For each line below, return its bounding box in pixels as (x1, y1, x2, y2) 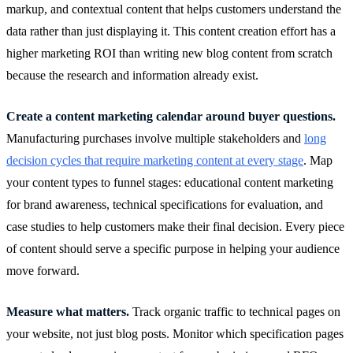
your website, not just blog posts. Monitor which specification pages (6, 326, 344, 340)
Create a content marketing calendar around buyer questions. (6, 109, 336, 123)
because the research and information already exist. (6, 68, 258, 82)
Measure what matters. (6, 304, 129, 318)
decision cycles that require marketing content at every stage (6, 153, 303, 167)
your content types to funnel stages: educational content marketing (6, 175, 333, 189)
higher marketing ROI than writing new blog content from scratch (6, 46, 333, 60)
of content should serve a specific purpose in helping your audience (6, 241, 340, 255)
